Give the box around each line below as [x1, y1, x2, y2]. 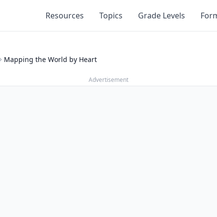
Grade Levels [138, 10, 185, 21]
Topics [99, 10, 123, 21]
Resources [46, 10, 84, 21]
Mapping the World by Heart [4, 55, 97, 64]
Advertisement [89, 76, 128, 84]
